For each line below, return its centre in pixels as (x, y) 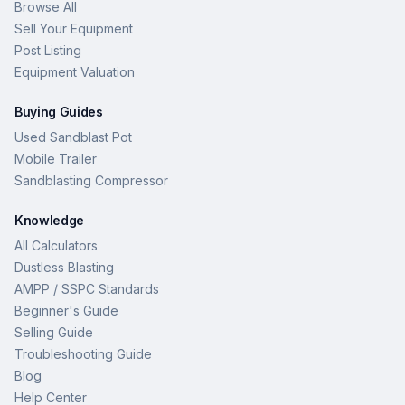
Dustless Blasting (64, 267)
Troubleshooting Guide (83, 353)
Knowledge (49, 220)
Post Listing (48, 50)
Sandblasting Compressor (91, 180)
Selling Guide (54, 332)
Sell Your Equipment (74, 28)
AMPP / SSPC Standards (87, 288)
